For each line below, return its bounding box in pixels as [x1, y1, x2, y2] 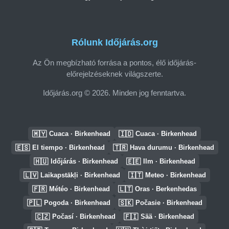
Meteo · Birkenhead [145, 171, 206, 179]
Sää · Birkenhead [140, 213, 194, 220]
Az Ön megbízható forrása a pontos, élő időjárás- [33, 58, 196, 67]
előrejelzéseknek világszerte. [66, 69, 163, 78]
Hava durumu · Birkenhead [129, 144, 214, 151]
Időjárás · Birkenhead [51, 157, 118, 165]
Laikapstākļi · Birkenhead [40, 171, 120, 179]
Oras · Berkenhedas [135, 185, 197, 193]
